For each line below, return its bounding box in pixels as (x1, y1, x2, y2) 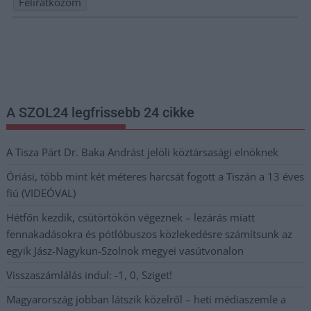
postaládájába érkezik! (13, 60, 101, 72)
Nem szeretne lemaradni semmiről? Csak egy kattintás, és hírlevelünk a (13, 26, 289, 38)
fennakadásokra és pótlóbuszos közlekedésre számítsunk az (6, 226, 293, 241)
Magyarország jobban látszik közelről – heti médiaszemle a (6, 292, 287, 306)
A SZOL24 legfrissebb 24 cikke (6, 103, 195, 121)
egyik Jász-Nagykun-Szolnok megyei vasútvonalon (6, 243, 244, 258)
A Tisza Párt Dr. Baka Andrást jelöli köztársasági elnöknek (6, 144, 279, 159)
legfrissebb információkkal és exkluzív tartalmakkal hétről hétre (13, 43, 258, 55)
